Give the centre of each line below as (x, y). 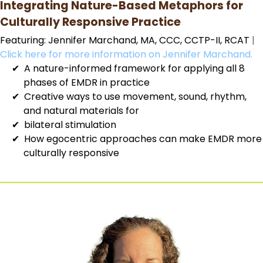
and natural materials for (81, 110)
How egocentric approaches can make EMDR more (143, 139)
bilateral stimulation (70, 124)
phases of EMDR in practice (87, 82)
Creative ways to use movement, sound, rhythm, (135, 96)
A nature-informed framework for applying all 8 (134, 68)
